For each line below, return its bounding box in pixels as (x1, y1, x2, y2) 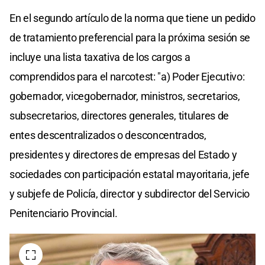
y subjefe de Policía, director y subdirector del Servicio (9, 188, 250, 201)
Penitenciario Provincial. (9, 207, 118, 220)
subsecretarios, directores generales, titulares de (9, 109, 230, 122)
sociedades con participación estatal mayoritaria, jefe (9, 168, 250, 181)
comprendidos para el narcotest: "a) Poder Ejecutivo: (9, 70, 245, 83)
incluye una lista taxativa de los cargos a (9, 51, 190, 64)
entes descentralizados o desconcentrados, (9, 129, 206, 142)
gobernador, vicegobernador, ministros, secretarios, (9, 90, 240, 103)
